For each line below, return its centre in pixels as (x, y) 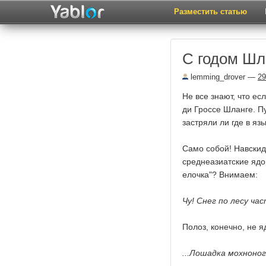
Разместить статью (210, 12)
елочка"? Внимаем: (220, 175)
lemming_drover (217, 77)
